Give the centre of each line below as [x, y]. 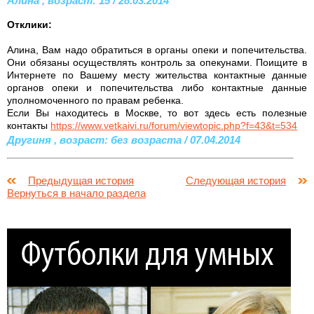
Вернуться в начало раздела [76, 193]
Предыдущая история [81, 180]
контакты [29, 125]
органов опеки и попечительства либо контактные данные [157, 87]
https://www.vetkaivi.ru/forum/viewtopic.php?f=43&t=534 [174, 125]
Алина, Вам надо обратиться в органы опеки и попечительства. [157, 49]
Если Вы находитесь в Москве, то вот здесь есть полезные [157, 112]
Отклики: [29, 24]
